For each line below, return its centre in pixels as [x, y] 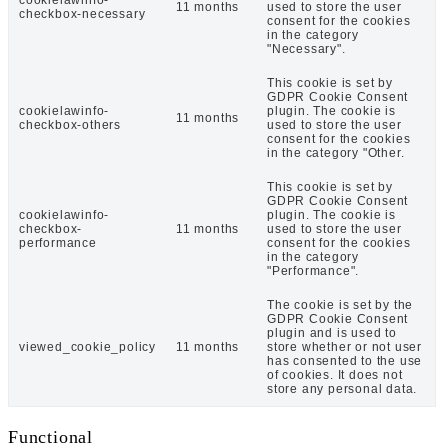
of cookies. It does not [335, 374]
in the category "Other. [336, 152]
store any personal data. [342, 388]
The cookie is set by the [340, 304]
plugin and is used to [332, 332]
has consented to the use [345, 360]
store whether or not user [345, 346]
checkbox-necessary [82, 13]
